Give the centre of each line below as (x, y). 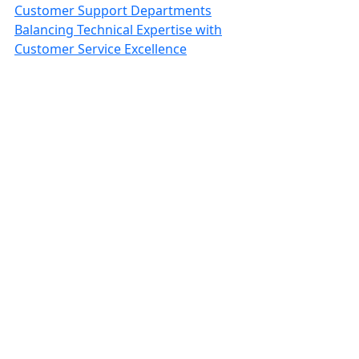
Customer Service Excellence (101, 49)
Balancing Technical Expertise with (118, 30)
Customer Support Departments (113, 10)
